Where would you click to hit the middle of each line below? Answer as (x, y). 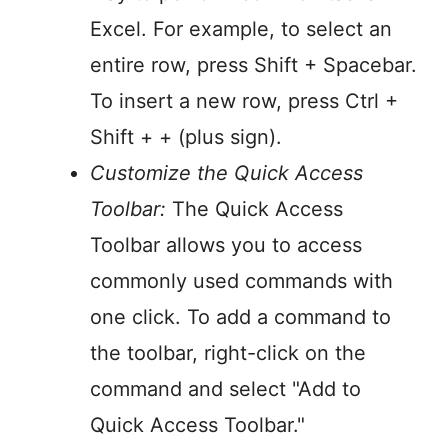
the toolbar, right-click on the (228, 353)
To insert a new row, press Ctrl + (244, 101)
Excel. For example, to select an (241, 29)
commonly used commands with (241, 281)
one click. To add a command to (240, 317)
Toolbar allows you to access (226, 245)
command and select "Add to (225, 389)
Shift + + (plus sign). (186, 137)
